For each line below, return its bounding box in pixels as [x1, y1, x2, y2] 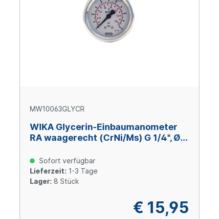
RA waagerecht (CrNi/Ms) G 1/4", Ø [30, 132, 180, 143]
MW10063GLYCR [30, 105, 85, 113]
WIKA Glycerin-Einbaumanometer [30, 122, 177, 132]
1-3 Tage [66, 167, 98, 175]
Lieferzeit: [30, 167, 66, 175]
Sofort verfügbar [37, 156, 95, 165]
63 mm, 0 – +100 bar [30, 143, 119, 154]
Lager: [30, 177, 52, 186]
